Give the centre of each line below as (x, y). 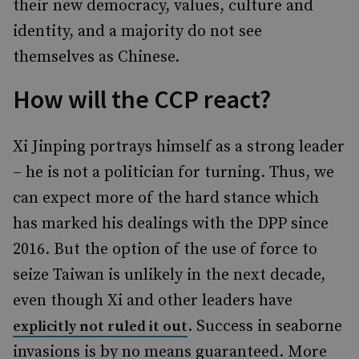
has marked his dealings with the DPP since (171, 224)
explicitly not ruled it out (100, 327)
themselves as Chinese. (96, 57)
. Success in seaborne (265, 327)
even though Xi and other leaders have (153, 301)
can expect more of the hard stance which (166, 198)
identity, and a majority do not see (137, 32)
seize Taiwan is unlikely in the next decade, (169, 275)
